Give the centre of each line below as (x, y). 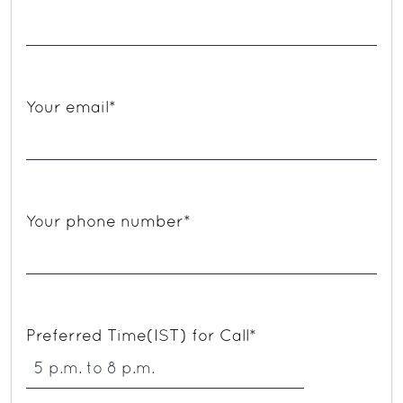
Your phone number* (108, 223)
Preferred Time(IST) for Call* (141, 337)
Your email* (71, 109)
